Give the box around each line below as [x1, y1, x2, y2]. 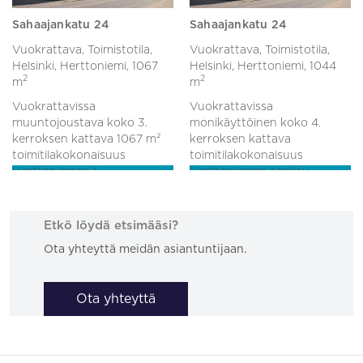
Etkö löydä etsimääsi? [44, 220, 179, 232]
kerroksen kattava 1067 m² [12, 133, 161, 145]
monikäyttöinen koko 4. [190, 117, 321, 129]
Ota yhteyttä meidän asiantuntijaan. [44, 244, 247, 255]
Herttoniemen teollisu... [190, 165, 317, 177]
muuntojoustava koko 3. [12, 117, 147, 129]
